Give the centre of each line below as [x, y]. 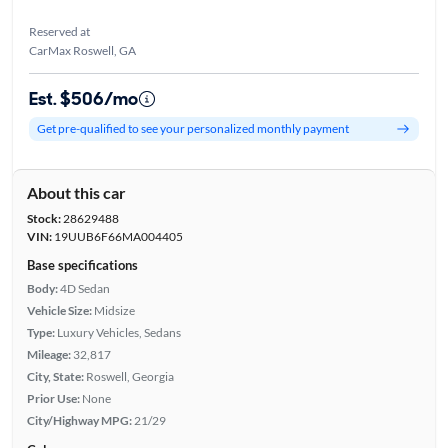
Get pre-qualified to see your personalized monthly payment [192, 129]
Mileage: [48, 354]
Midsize [114, 310]
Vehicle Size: [59, 310]
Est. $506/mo [83, 98]
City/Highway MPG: [79, 420]
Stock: [43, 218]
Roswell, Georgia [129, 376]
